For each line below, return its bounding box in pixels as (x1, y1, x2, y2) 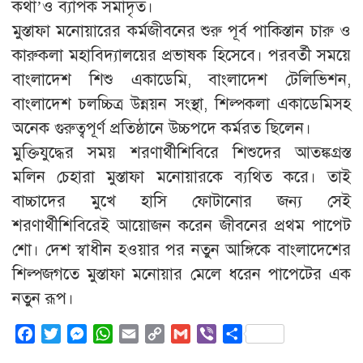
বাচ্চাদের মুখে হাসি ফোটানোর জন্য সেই (12, 190, 351, 211)
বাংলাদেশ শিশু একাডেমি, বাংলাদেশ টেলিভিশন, (12, 69, 351, 90)
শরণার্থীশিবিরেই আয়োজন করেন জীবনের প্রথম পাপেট (12, 215, 351, 236)
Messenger (87, 326, 150, 343)
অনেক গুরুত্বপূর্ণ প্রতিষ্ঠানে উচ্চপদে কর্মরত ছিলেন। (12, 117, 311, 139)
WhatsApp (113, 326, 173, 343)
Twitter (61, 326, 103, 343)
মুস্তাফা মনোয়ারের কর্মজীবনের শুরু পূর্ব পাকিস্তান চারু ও (12, 20, 351, 41)
